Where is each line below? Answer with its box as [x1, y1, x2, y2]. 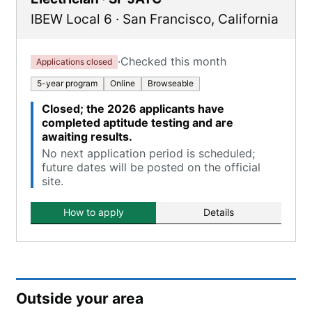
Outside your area [16, 290, 143, 307]
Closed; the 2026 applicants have [42, 102, 224, 116]
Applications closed [36, 56, 112, 67]
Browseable [148, 78, 194, 88]
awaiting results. [42, 130, 132, 143]
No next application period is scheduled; [42, 146, 255, 160]
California [218, 11, 279, 27]
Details [203, 206, 234, 218]
